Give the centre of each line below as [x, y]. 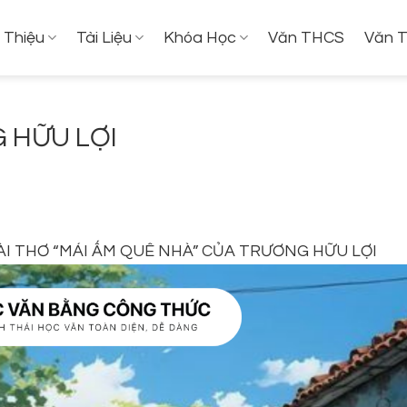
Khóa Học [200, 37]
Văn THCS [307, 37]
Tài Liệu [104, 37]
